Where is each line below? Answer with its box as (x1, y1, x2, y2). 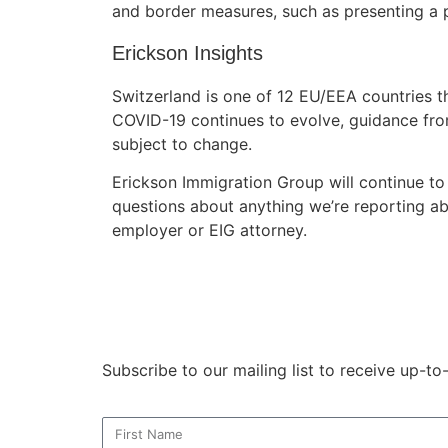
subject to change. (112, 133, 252, 154)
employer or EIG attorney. (112, 220, 307, 241)
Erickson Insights (112, 41, 263, 64)
